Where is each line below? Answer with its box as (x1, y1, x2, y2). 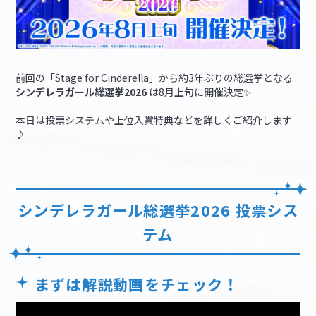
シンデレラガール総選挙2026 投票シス (18, 199, 298, 221)
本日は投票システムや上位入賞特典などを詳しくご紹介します (16, 113, 293, 128)
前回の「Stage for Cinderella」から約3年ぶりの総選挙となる (16, 71, 293, 85)
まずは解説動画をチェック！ (34, 272, 239, 295)
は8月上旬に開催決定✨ (147, 85, 253, 99)
